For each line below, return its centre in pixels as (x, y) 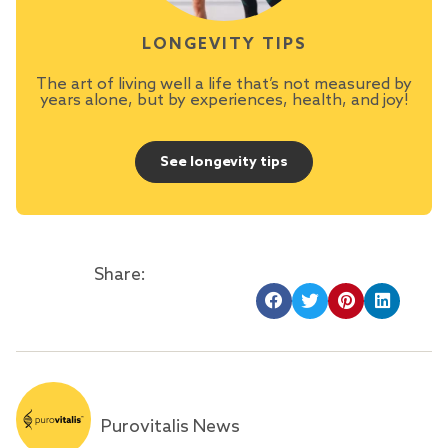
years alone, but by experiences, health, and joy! (224, 100)
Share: (120, 274)
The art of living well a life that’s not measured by (224, 84)
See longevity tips (224, 162)
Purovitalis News (170, 426)
